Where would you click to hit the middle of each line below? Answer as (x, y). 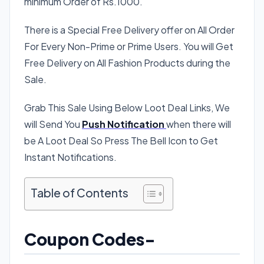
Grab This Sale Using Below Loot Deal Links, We (127, 107)
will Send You (53, 124)
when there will (199, 124)
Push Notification (124, 124)
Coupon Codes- (90, 239)
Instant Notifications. (70, 157)
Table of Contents (80, 192)
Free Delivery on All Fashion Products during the (127, 62)
